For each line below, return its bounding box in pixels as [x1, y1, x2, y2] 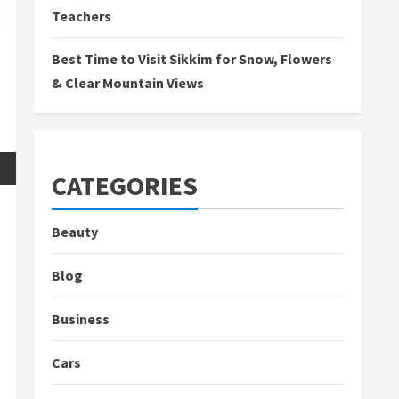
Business [52, 310, 110, 328]
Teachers [52, 7, 111, 25]
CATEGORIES [52, 168, 198, 202]
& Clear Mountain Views [52, 74, 204, 92]
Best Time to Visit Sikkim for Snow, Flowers [52, 50, 332, 68]
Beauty [52, 223, 98, 240]
